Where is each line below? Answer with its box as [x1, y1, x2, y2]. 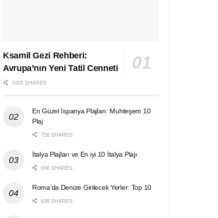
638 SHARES [39, 197, 73, 205]
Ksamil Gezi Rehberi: [3, 51, 87, 61]
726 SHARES [39, 130, 73, 139]
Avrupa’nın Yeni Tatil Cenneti [3, 63, 118, 73]
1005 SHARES [10, 78, 46, 87]
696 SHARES [39, 163, 73, 172]
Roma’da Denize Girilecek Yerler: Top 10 [32, 183, 152, 192]
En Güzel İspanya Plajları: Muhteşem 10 [32, 107, 151, 115]
